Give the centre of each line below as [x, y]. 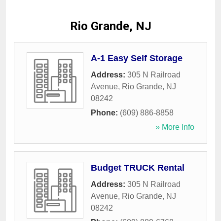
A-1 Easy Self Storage [137, 58]
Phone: [105, 113]
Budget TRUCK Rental [138, 168]
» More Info [175, 127]
